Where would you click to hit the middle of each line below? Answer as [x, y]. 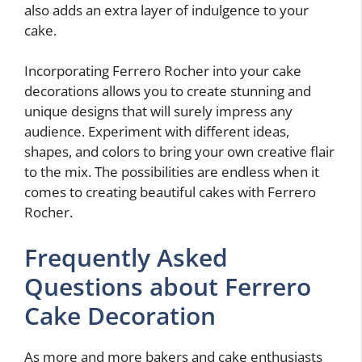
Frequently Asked [126, 257]
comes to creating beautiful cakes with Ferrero [170, 192]
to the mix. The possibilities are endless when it [172, 172]
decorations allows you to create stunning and [168, 91]
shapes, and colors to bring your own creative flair [179, 152]
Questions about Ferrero [168, 286]
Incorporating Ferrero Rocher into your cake [163, 71]
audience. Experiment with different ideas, [157, 132]
